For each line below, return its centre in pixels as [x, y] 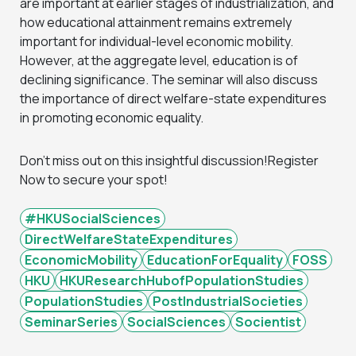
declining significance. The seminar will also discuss [169, 79]
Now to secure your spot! [94, 179]
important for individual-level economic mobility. [157, 41]
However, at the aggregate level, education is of [159, 60]
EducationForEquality [215, 259]
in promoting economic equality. [112, 117]
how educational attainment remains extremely [156, 22]
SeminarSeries [71, 321]
